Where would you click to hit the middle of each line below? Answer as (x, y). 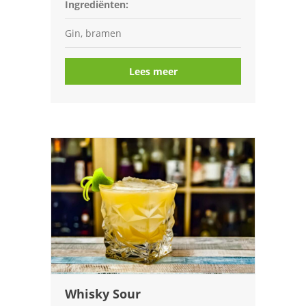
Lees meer (153, 71)
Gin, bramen (93, 33)
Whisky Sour (103, 294)
